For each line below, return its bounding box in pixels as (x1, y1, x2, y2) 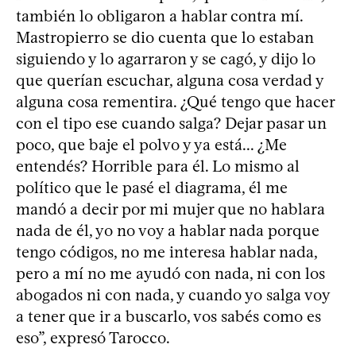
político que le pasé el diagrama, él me (16, 177, 288, 197)
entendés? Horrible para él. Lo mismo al (16, 156, 300, 176)
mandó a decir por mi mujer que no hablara (16, 199, 325, 219)
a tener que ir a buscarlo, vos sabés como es (16, 306, 321, 326)
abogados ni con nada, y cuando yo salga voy (16, 284, 330, 304)
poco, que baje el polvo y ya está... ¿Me (16, 134, 287, 154)
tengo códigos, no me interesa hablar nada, (16, 242, 317, 261)
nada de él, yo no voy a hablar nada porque (16, 220, 319, 240)
